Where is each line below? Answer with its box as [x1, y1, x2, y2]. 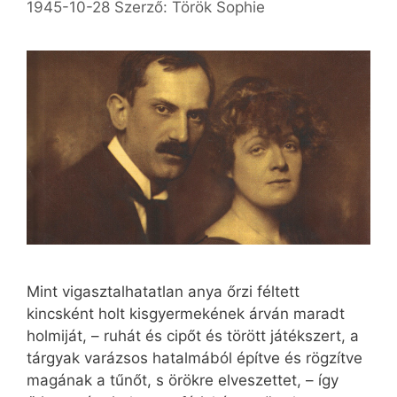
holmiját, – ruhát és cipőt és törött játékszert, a [27, 326, 359, 345]
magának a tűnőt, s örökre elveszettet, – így [27, 370, 339, 389]
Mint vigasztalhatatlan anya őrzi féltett [27, 282, 300, 300]
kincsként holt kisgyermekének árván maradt [27, 304, 345, 323]
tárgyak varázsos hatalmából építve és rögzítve [27, 348, 362, 367]
